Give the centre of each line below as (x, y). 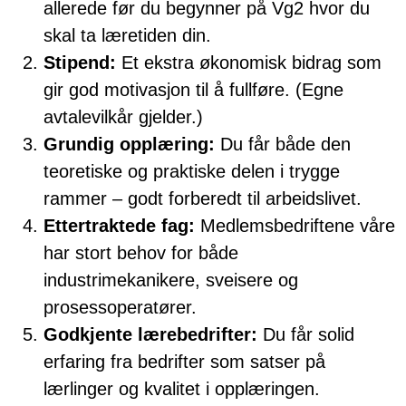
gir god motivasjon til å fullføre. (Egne (193, 90)
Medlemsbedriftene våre (295, 226)
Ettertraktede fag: (119, 226)
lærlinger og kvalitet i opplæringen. (182, 389)
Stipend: (80, 63)
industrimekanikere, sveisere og (171, 280)
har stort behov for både (141, 253)
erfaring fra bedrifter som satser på (184, 362)
